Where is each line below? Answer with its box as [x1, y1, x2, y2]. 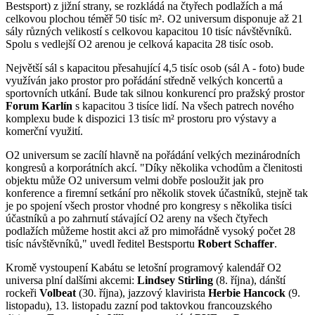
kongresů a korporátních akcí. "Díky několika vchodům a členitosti [6, 162, 302, 174]
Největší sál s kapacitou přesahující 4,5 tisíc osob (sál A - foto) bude [6, 62, 304, 75]
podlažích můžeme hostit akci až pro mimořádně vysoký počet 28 [6, 225, 295, 238]
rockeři [6, 287, 39, 300]
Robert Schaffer [198, 238, 274, 250]
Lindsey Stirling [137, 274, 213, 287]
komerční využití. [6, 125, 83, 138]
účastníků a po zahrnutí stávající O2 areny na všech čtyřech [6, 212, 268, 225]
